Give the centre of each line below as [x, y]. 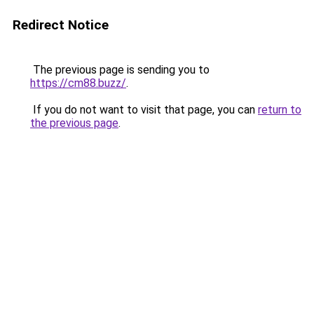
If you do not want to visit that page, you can [144, 110]
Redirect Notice [61, 25]
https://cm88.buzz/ [78, 83]
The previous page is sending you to [120, 70]
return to [280, 110]
